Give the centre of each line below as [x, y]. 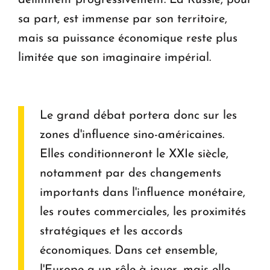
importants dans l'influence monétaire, [143, 193]
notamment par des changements [130, 173]
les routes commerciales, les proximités [143, 212]
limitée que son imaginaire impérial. [115, 58]
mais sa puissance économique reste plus [128, 38]
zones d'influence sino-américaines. [132, 135]
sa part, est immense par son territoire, [123, 19]
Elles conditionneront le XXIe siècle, [134, 154]
